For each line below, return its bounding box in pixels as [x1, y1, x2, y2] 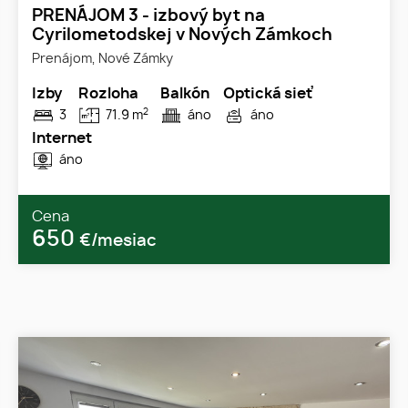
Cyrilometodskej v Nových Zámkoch [32, 26, 332, 44]
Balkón [160, 86, 209, 101]
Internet [32, 130, 92, 146]
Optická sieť [223, 86, 312, 101]
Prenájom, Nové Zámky [32, 51, 173, 66]
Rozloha [78, 86, 138, 101]
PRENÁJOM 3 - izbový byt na [32, 7, 265, 25]
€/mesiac [79, 232, 157, 250]
